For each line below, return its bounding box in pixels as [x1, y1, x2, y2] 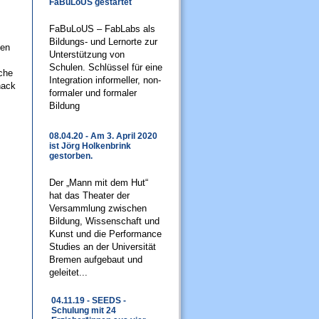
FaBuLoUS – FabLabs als [49, 23, 155, 34]
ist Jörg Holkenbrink [49, 141, 131, 151]
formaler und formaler [49, 88, 137, 98]
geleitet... [49, 267, 88, 278]
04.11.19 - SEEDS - [51, 296, 126, 305]
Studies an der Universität [49, 241, 156, 252]
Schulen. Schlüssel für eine [49, 62, 162, 73]
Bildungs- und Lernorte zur [49, 36, 157, 47]
